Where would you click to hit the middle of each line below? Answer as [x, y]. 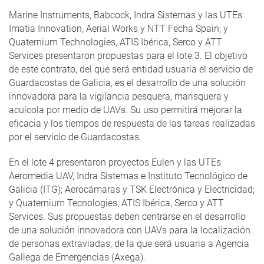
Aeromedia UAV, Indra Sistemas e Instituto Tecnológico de [128, 176]
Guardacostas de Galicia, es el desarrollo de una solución [127, 83]
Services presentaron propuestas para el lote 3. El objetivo [128, 56]
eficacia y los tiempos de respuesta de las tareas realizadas [132, 124]
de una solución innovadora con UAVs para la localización [130, 230]
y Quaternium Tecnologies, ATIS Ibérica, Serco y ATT [116, 203]
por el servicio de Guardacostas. [75, 137]
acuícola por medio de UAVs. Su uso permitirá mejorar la [126, 110]
